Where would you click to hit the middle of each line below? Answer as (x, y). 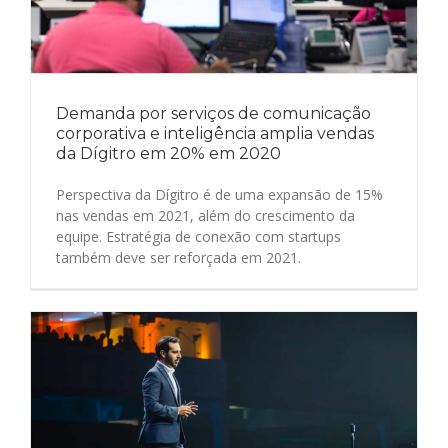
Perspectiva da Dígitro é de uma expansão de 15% (219, 194)
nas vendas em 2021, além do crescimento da (205, 215)
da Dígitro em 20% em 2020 (168, 153)
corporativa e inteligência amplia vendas (215, 133)
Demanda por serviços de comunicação (213, 113)
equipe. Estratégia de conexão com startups (198, 236)
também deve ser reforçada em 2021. (178, 257)
